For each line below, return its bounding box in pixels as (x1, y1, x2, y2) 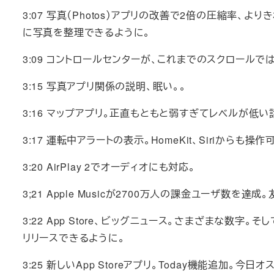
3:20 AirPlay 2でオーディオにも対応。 (22, 160, 196, 174)
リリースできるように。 (22, 231, 125, 245)
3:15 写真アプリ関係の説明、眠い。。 (22, 79, 187, 94)
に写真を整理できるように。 (22, 25, 151, 40)
